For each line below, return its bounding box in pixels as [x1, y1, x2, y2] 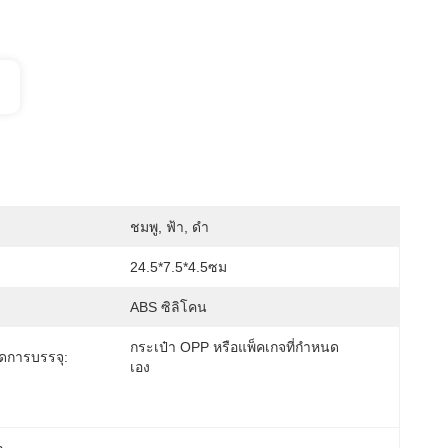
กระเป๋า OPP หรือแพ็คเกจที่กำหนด [130, 339, 339, 355]
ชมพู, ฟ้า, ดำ [130, 219, 209, 235]
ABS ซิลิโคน [130, 299, 207, 315]
